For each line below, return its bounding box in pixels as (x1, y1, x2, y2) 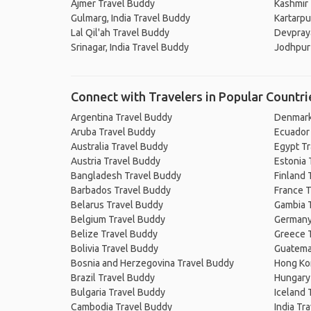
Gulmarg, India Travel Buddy (71, 12, 190, 24)
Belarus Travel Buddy (71, 199, 163, 210)
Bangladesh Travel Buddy (71, 170, 181, 181)
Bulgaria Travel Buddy (71, 287, 165, 298)
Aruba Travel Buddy (71, 126, 155, 137)
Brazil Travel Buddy (71, 272, 155, 283)
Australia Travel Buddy (71, 141, 168, 152)
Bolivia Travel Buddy (71, 243, 158, 254)
